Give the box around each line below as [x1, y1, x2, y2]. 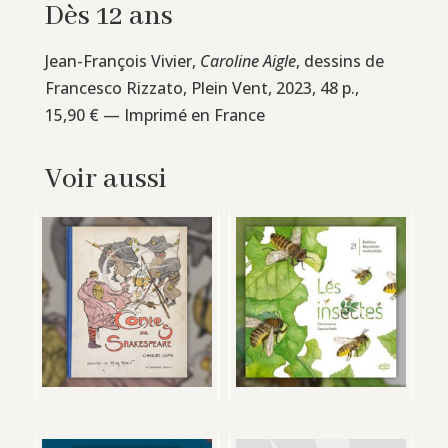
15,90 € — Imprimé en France [44, 103, 265, 126]
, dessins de [295, 49, 384, 72]
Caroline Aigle [199, 49, 296, 72]
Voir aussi [44, 161, 167, 197]
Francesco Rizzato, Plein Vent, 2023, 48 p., [44, 76, 359, 99]
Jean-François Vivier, [44, 49, 200, 72]
